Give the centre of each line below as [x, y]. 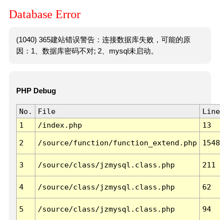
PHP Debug [36, 91]
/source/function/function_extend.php [117, 143]
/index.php [60, 125]
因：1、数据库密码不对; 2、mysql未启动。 [87, 51]
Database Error [45, 14]
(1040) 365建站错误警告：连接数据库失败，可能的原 [103, 40]
